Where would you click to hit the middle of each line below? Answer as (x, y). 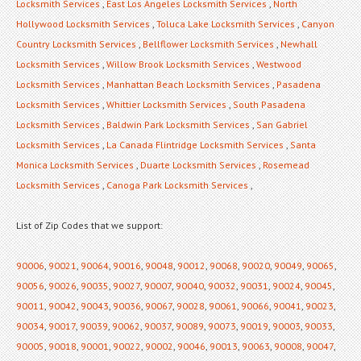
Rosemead (286, 164)
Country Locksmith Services (76, 44)
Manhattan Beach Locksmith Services (188, 84)
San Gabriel (282, 124)
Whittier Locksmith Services (166, 104)
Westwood (279, 64)
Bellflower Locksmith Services (208, 44)
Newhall (299, 44)
